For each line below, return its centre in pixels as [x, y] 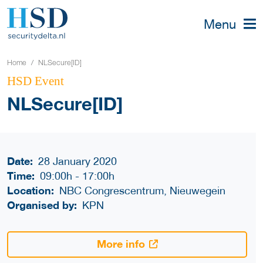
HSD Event [36, 81]
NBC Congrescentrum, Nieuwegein [143, 191]
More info [121, 244]
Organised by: [42, 205]
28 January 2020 [78, 161]
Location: [31, 190]
